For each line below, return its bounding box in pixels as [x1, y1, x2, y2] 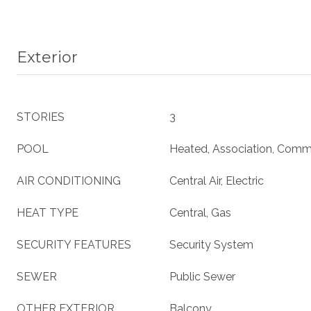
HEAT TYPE [17, 206, 78, 219]
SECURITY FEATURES [17, 238, 131, 251]
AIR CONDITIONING [17, 174, 121, 187]
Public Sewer [169, 270, 235, 283]
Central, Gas [169, 206, 231, 219]
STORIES [17, 110, 65, 124]
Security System [169, 238, 253, 251]
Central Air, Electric [169, 174, 264, 187]
